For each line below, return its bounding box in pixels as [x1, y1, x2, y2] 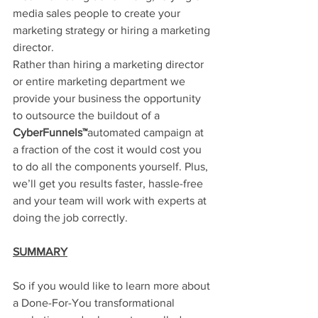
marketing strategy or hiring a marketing [13, 24, 213, 37]
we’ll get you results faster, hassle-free [13, 177, 206, 190]
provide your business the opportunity [13, 92, 204, 105]
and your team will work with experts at [13, 194, 209, 207]
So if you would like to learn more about [13, 280, 213, 292]
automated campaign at [87, 126, 207, 139]
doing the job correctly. [13, 212, 128, 224]
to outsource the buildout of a [13, 109, 163, 122]
